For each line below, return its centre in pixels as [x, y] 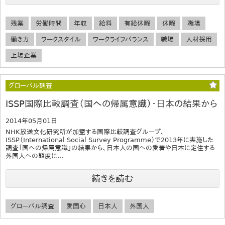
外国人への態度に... [34, 156]
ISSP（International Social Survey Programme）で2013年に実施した [109, 140]
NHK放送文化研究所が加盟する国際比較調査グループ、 [85, 132]
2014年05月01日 [31, 121]
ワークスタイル [61, 39]
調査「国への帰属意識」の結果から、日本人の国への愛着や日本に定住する [110, 148]
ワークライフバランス [121, 39]
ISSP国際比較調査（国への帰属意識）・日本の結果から [111, 103]
